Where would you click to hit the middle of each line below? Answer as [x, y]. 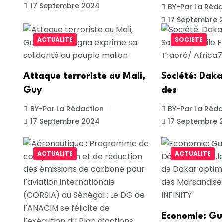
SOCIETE [189, 39]
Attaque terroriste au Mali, [84, 76]
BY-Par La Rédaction [67, 108]
